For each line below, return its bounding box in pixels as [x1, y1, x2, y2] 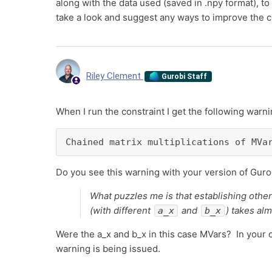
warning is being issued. [56, 243, 160, 254]
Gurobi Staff [160, 72, 208, 81]
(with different [90, 205, 153, 216]
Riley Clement [86, 70, 143, 81]
